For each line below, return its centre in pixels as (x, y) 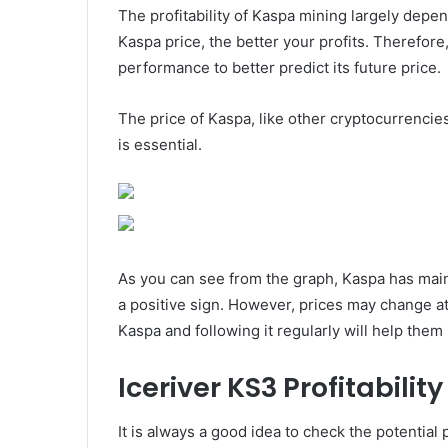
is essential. (160, 144)
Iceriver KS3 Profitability (280, 387)
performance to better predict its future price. (279, 67)
